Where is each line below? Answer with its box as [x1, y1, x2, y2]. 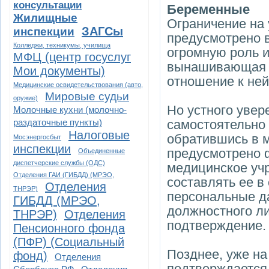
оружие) [13, 94, 38, 101]
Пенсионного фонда [13, 222, 125, 235]
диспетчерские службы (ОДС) [13, 159, 105, 166]
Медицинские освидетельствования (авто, [13, 81, 143, 88]
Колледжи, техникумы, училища [13, 41, 110, 49]
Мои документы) [13, 64, 105, 77]
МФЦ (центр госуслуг [13, 50, 131, 64]
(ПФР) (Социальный [13, 235, 124, 249]
